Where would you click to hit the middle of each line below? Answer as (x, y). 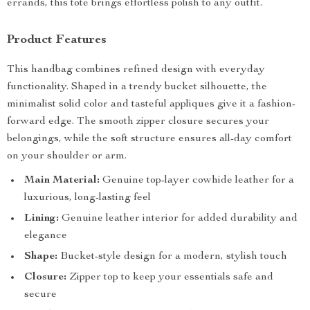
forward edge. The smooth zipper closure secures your (138, 122)
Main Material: (62, 181)
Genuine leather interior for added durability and (178, 219)
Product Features (57, 40)
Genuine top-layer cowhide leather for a (197, 181)
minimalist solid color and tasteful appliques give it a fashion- (151, 104)
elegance (46, 236)
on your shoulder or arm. (67, 156)
